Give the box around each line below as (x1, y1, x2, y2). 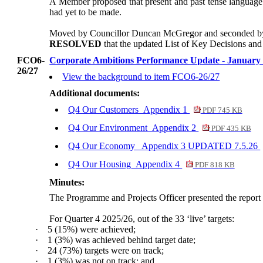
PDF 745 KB (200, 106, 242, 115)
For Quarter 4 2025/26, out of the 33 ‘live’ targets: (49, 214, 235, 224)
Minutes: (49, 177, 85, 188)
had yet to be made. (49, 7, 122, 18)
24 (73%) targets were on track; (48, 245, 164, 256)
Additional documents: (49, 88, 140, 99)
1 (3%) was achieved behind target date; (48, 235, 196, 245)
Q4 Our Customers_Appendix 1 (68, 104, 190, 115)
